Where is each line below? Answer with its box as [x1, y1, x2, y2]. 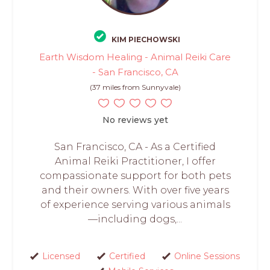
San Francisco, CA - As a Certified [54, 141, 216, 153]
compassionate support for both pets [39, 170, 231, 182]
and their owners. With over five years [41, 184, 229, 196]
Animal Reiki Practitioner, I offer [54, 155, 216, 168]
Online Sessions [174, 251, 240, 262]
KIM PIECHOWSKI [111, 35, 180, 45]
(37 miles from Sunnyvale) [89, 83, 181, 92]
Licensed [42, 251, 80, 262]
